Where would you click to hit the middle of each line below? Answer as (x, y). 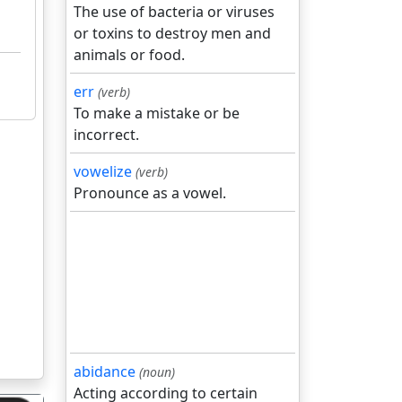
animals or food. (129, 55)
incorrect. (106, 135)
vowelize (103, 171)
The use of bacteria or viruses (174, 12)
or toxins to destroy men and (172, 33)
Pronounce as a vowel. (150, 193)
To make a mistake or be (157, 113)
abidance (105, 371)
